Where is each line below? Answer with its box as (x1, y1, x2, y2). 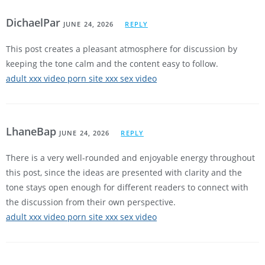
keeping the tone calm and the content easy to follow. (6, 58, 218, 70)
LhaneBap (6, 124, 59, 139)
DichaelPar (6, 15, 63, 30)
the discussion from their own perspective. (6, 196, 176, 208)
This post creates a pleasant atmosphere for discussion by (6, 43, 237, 55)
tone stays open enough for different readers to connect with (6, 182, 248, 193)
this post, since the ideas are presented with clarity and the (6, 167, 242, 179)
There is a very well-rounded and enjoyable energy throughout (6, 152, 255, 164)
